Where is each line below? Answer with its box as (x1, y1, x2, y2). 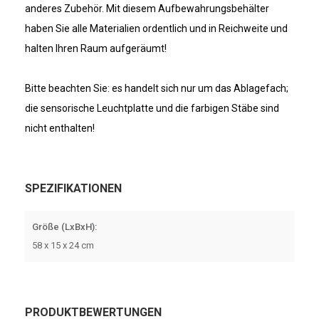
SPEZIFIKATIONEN (25, 182, 122, 195)
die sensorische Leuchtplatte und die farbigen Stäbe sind (25, 103, 279, 114)
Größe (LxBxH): (32, 221, 97, 232)
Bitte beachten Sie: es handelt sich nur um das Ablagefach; (25, 83, 288, 94)
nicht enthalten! (25, 122, 95, 134)
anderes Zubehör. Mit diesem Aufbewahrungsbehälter (25, 3, 269, 14)
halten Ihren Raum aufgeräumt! (25, 43, 167, 54)
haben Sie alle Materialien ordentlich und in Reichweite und (25, 23, 288, 34)
